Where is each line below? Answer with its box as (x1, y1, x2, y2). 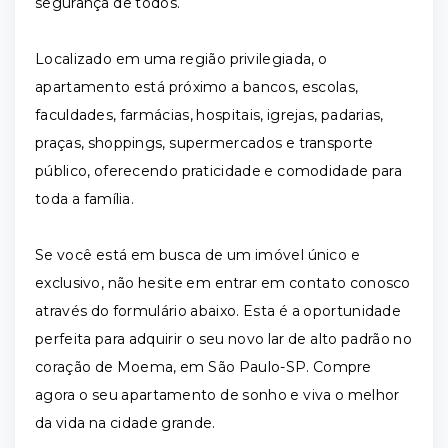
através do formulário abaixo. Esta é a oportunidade (35, 302, 402, 320)
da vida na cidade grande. (35, 414, 216, 432)
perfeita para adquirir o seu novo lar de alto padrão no (35, 330, 412, 348)
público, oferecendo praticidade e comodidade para (35, 162, 402, 180)
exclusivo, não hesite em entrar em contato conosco (35, 274, 411, 292)
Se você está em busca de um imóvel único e (35, 246, 360, 264)
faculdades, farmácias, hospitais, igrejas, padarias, (35, 106, 384, 124)
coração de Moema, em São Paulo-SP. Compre (35, 358, 372, 376)
